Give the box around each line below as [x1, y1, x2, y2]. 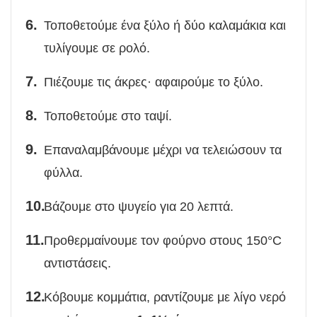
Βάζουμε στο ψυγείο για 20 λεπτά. [44, 200, 234, 214]
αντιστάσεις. [44, 256, 111, 271]
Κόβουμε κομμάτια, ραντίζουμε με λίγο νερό [44, 290, 286, 305]
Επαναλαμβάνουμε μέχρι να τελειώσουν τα [44, 143, 282, 158]
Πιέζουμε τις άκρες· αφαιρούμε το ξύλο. [44, 75, 263, 90]
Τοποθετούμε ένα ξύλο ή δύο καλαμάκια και [44, 18, 286, 33]
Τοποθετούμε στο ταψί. [44, 109, 172, 124]
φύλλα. [44, 166, 83, 180]
